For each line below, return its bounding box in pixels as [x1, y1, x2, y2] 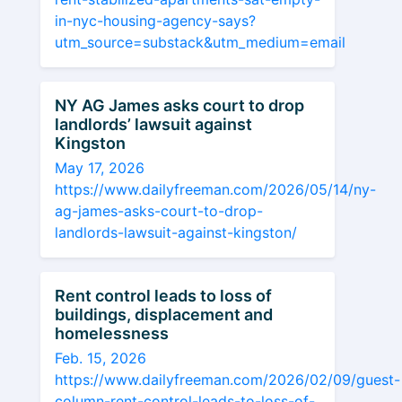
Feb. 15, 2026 [55, 349, 146, 367]
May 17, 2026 [55, 159, 144, 177]
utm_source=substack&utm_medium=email [55, 33, 345, 51]
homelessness [55, 324, 169, 343]
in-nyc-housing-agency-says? [55, 12, 256, 30]
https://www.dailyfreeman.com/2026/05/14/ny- [55, 180, 376, 198]
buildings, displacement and [55, 305, 273, 324]
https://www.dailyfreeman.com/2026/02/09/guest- [55, 371, 400, 389]
